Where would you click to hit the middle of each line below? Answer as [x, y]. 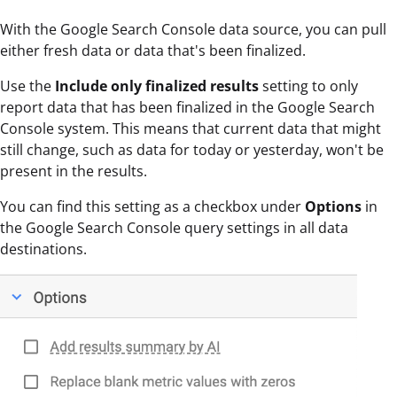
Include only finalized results [157, 86]
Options [333, 207]
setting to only [308, 86]
